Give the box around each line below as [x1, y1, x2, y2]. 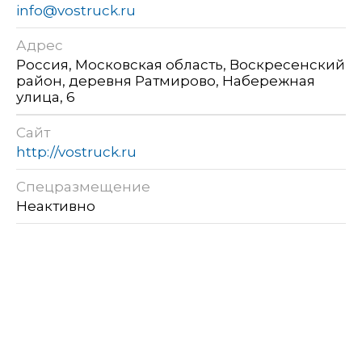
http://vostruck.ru [16, 144, 137, 161]
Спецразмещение [16, 179, 150, 196]
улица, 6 [16, 89, 75, 106]
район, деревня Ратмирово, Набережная [16, 73, 315, 90]
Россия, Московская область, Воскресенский [16, 57, 345, 74]
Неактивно [16, 198, 99, 215]
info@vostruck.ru [16, 2, 136, 19]
